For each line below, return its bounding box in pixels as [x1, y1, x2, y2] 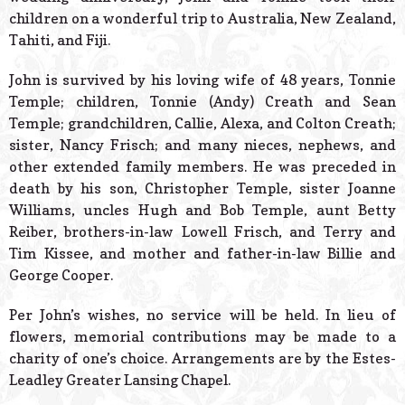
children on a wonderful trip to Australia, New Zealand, [9, 9, 396, 28]
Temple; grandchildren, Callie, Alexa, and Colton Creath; [9, 114, 396, 133]
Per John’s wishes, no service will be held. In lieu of [9, 306, 396, 325]
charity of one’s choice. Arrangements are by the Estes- [9, 349, 396, 368]
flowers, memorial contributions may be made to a [9, 327, 396, 346]
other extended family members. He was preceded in [9, 157, 396, 176]
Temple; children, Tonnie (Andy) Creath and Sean [9, 92, 396, 111]
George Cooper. [9, 266, 113, 285]
